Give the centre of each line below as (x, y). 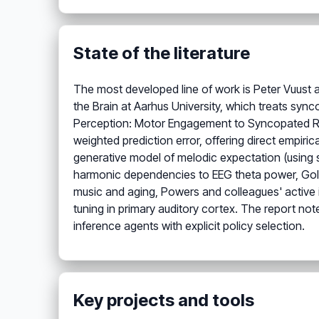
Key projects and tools (164, 300)
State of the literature (162, 53)
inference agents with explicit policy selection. (189, 226)
